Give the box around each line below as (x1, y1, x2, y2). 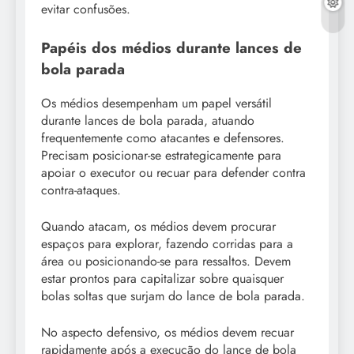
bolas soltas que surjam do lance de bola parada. (41, 287, 305, 306)
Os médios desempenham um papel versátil (41, 94, 272, 113)
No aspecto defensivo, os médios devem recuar (41, 323, 294, 342)
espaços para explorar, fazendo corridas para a (41, 235, 293, 254)
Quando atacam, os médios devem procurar (41, 217, 276, 236)
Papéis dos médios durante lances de (41, 37, 302, 59)
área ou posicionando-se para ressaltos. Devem (41, 252, 291, 271)
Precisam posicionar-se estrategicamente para (41, 146, 281, 165)
